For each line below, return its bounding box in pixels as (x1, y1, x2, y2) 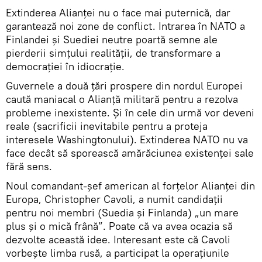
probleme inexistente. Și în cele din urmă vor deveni (6, 105, 254, 119)
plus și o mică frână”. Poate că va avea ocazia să (6, 219, 233, 233)
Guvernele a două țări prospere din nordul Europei (6, 78, 243, 92)
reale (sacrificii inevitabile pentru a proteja (6, 119, 208, 133)
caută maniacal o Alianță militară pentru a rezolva (6, 92, 238, 106)
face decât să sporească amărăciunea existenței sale (6, 146, 254, 160)
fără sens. (6, 159, 52, 173)
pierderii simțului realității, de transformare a (6, 46, 220, 60)
